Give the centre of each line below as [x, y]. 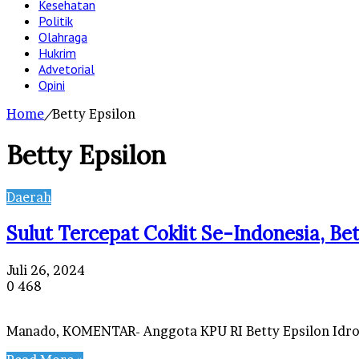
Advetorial [67, 69]
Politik [56, 21]
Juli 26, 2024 [46, 270]
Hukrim [57, 53]
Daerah [29, 197]
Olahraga [63, 37]
